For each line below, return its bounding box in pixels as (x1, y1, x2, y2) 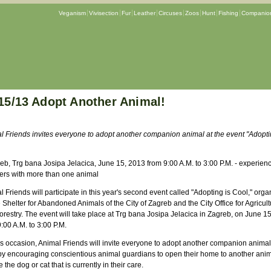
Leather (133, 10, 155, 16)
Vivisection (88, 10, 119, 16)
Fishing (218, 10, 238, 16)
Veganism (58, 10, 86, 16)
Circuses (158, 10, 182, 16)
